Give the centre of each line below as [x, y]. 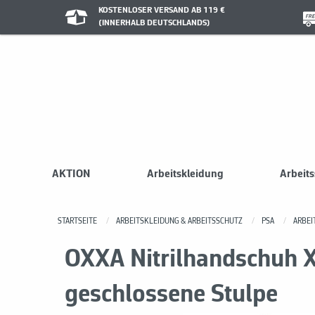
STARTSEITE [77, 221]
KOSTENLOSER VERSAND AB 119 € [161, 10]
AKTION [71, 174]
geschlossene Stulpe [171, 295]
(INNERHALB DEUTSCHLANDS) [154, 23]
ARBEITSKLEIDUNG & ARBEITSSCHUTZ [179, 221]
